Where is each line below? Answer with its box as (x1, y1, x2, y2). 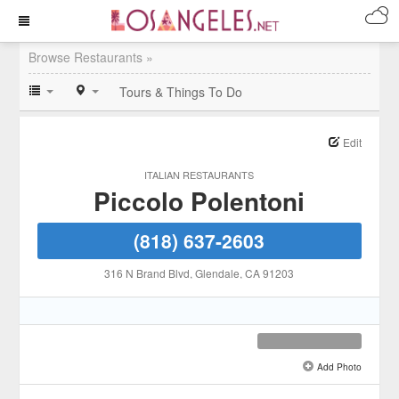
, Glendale (190, 265, 240, 281)
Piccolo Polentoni (94, 183, 305, 219)
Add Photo (313, 360, 362, 373)
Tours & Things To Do (119, 83, 243, 101)
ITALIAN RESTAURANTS (144, 167, 255, 182)
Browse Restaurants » (28, 48, 154, 66)
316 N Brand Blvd (104, 265, 191, 281)
